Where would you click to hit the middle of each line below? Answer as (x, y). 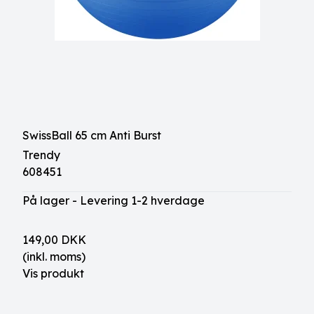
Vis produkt (53, 273)
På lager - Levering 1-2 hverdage (114, 200)
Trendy (41, 155)
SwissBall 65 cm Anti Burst (92, 135)
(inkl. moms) (54, 257)
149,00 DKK (54, 240)
